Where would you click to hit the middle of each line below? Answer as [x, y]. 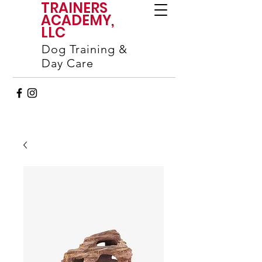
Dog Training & [85, 49]
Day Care [68, 63]
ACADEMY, [77, 20]
